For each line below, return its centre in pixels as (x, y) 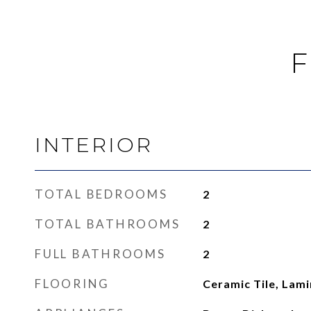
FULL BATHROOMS (100, 254)
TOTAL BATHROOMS (108, 224)
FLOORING (72, 284)
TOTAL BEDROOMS (101, 194)
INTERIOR (94, 145)
